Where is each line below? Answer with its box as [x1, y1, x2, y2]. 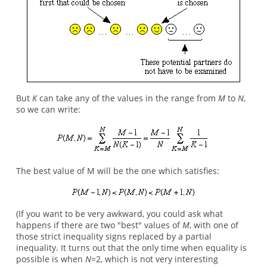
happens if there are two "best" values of [15, 219, 182, 231]
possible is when [15, 253, 85, 265]
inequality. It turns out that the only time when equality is [15, 242, 247, 254]
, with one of [189, 219, 238, 231]
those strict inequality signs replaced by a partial [15, 231, 212, 243]
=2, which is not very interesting [91, 253, 218, 265]
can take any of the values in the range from [36, 92, 218, 104]
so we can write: [15, 103, 80, 115]
